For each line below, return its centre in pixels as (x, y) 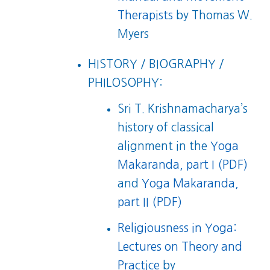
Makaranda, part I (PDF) (183, 165)
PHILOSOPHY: (126, 83)
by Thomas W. (213, 15)
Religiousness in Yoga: (177, 228)
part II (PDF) (150, 202)
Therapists (146, 15)
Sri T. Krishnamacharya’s (183, 108)
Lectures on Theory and (180, 246)
